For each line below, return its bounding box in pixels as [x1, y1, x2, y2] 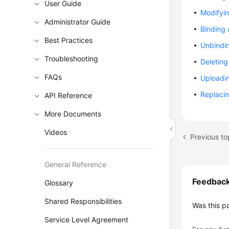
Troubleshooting [44, 54, 99, 63]
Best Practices [44, 36, 93, 44]
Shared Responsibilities [44, 197, 122, 205]
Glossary [44, 178, 74, 187]
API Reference [44, 91, 93, 100]
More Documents [44, 109, 102, 118]
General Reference [44, 160, 107, 169]
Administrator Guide [44, 17, 111, 26]
